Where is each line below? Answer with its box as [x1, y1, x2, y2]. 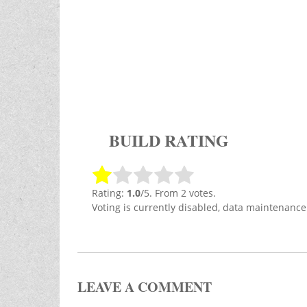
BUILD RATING [108, 128, 229, 153]
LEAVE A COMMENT [77, 277, 212, 297]
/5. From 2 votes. [140, 186, 216, 200]
